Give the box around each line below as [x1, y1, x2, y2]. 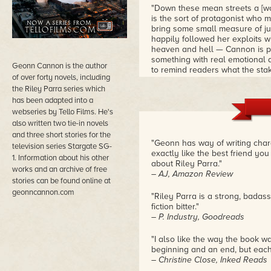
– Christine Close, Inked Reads [151, 255, 267, 265]
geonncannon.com [12, 188, 74, 197]
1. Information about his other [12, 153, 109, 163]
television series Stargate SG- [12, 142, 112, 151]
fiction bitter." [151, 201, 199, 212]
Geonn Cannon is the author [12, 61, 107, 71]
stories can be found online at [12, 176, 111, 186]
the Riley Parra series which [12, 84, 105, 94]
